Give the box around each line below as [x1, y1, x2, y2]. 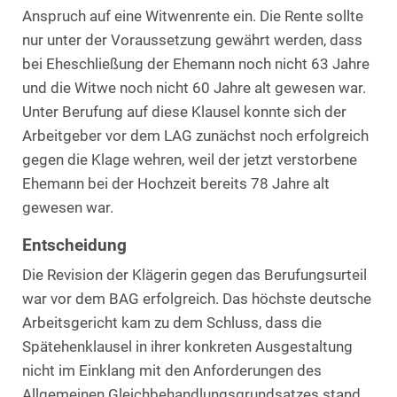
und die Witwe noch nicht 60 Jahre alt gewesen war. [22, 79, 366, 97]
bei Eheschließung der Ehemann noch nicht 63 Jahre [22, 55, 370, 73]
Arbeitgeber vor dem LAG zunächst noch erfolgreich [22, 127, 369, 144]
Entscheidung [22, 235, 127, 256]
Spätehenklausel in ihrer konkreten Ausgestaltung [22, 339, 353, 356]
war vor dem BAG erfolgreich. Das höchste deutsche [22, 291, 371, 308]
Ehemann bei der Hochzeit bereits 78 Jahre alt [22, 175, 330, 192]
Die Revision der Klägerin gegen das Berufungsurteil [22, 267, 367, 284]
